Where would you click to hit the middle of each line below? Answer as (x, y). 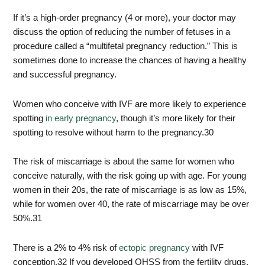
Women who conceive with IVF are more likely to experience (130, 104)
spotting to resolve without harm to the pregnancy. (109, 132)
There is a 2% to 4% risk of (66, 248)
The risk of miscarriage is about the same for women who (124, 162)
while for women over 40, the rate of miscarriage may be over (131, 204)
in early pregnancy (81, 118)
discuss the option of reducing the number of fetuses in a (122, 32)
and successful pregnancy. (65, 75)
